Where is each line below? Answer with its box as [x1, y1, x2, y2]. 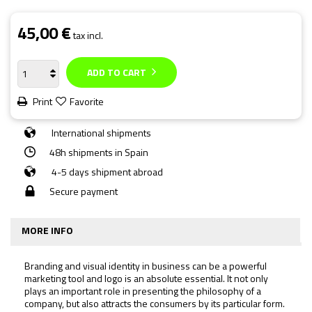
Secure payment [49, 183, 118, 198]
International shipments [49, 125, 151, 140]
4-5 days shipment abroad [49, 164, 163, 179]
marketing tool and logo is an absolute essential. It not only [24, 270, 268, 286]
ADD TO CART [87, 64, 146, 79]
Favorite [70, 93, 104, 109]
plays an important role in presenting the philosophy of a [24, 283, 261, 298]
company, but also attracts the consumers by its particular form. [24, 295, 285, 311]
